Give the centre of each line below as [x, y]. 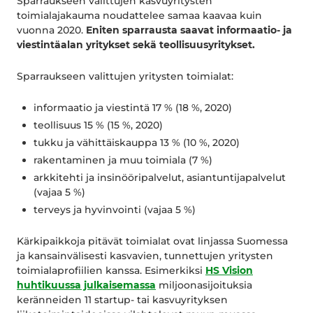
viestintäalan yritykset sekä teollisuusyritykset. [137, 45]
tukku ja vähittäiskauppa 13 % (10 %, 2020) [137, 143]
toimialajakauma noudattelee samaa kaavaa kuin [139, 16]
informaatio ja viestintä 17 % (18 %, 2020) [133, 108]
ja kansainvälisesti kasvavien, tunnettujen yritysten [145, 256]
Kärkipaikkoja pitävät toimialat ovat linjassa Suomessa [152, 241]
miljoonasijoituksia [204, 285]
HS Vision [229, 271]
